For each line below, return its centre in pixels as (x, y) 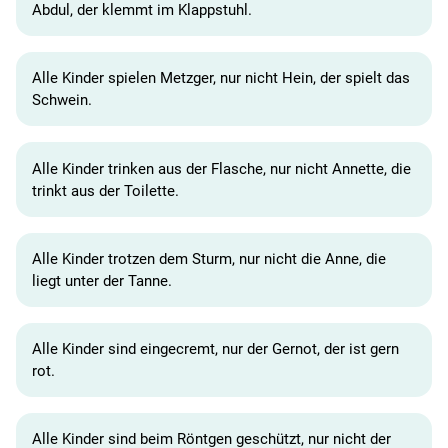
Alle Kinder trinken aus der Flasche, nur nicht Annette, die (221, 168)
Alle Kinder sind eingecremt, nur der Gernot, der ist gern (215, 349)
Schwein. (62, 100)
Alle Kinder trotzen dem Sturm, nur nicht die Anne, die (209, 258)
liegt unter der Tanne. (102, 280)
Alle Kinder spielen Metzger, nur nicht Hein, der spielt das (221, 78)
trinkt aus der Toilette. (105, 190)
